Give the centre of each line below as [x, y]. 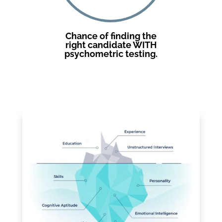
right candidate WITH [111, 45]
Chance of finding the [111, 36]
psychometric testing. [111, 54]
